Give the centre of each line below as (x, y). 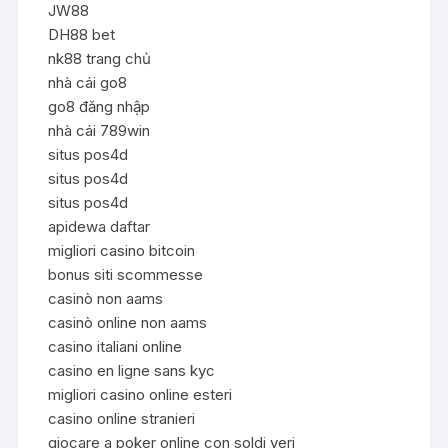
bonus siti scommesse (126, 274)
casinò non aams (106, 298)
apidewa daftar (99, 226)
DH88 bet (82, 34)
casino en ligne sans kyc (132, 370)
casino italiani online (115, 346)
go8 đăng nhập (99, 106)
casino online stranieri (122, 418)
